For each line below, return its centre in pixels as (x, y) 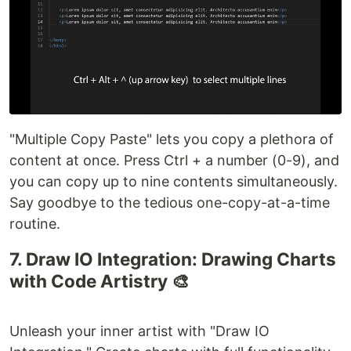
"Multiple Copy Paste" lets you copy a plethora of (172, 139)
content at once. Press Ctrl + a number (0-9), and (174, 161)
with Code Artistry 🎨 (100, 281)
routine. (35, 224)
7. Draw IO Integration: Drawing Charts (173, 259)
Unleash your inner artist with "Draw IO (139, 331)
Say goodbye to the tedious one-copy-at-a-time (170, 203)
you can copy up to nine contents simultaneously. (174, 182)
